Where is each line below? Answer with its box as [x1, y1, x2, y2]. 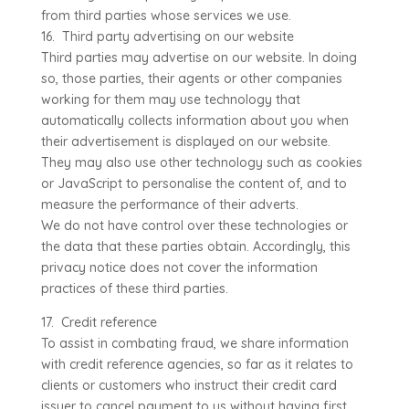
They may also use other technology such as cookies [40, 154, 362, 171]
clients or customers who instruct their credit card [40, 377, 337, 393]
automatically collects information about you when [40, 112, 349, 129]
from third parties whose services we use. [40, 7, 291, 24]
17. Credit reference [40, 314, 157, 330]
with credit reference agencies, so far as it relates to [40, 356, 353, 372]
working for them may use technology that [40, 91, 300, 108]
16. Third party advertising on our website [40, 28, 294, 45]
